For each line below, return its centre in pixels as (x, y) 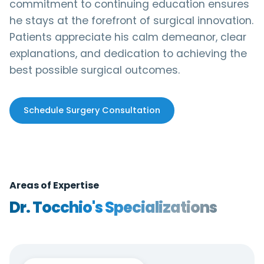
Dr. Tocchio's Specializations (113, 207)
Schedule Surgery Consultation (92, 110)
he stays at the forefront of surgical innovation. (131, 21)
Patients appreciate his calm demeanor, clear (128, 37)
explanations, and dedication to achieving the (128, 54)
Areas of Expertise (54, 185)
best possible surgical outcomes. (95, 70)
